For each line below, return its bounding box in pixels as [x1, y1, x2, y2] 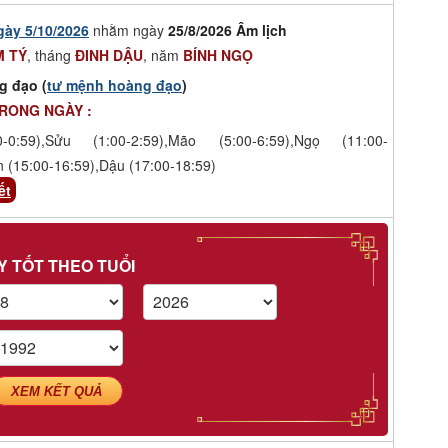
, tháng [27, 44, 75, 65]
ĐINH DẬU [75, 44, 143, 65]
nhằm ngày [89, 19, 168, 40]
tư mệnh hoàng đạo [47, 74, 182, 95]
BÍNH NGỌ [183, 44, 253, 65]
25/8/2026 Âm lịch [168, 19, 287, 40]
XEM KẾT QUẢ [11, 383, 103, 399]
